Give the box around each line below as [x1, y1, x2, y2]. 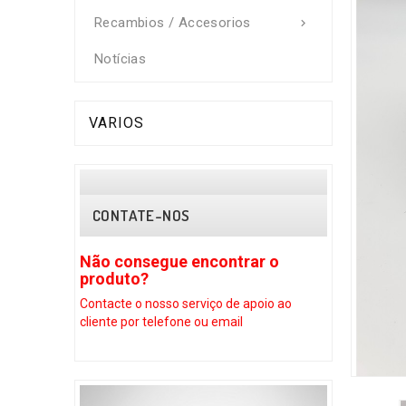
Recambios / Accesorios [94, 14, 251, 31]
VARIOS [89, 114, 144, 131]
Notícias [94, 51, 147, 67]
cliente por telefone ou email [80, 314, 243, 329]
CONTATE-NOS [92, 206, 190, 225]
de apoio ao [226, 296, 292, 311]
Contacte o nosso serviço [80, 296, 223, 311]
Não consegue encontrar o [80, 252, 279, 271]
